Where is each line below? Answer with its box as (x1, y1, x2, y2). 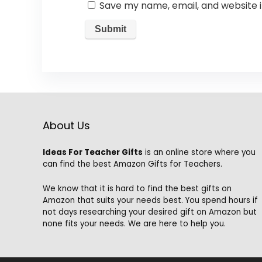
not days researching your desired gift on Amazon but (42, 206, 257, 218)
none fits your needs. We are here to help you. (42, 218, 226, 229)
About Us (42, 118, 90, 133)
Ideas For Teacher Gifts (42, 146, 143, 158)
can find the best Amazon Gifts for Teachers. (42, 158, 222, 170)
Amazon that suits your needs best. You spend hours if (42, 194, 258, 206)
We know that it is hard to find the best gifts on (42, 182, 232, 194)
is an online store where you (142, 146, 256, 158)
